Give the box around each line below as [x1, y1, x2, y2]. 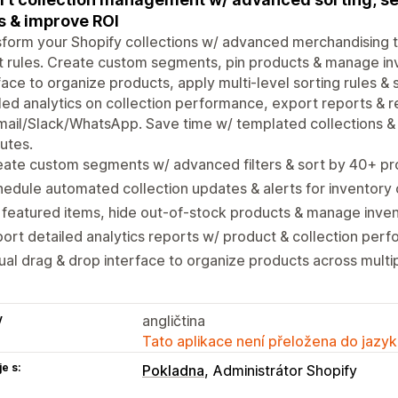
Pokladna [142, 361, 204, 379]
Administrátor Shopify [213, 361, 357, 379]
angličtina [142, 311, 205, 330]
